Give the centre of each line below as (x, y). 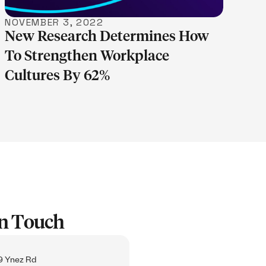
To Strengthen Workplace (87, 56)
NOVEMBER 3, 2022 (54, 22)
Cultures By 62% (57, 76)
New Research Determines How (107, 37)
